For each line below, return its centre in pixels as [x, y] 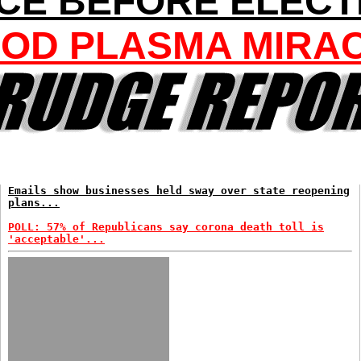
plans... [34, 203]
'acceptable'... [56, 239]
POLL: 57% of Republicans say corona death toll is [166, 227]
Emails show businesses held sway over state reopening [179, 191]
